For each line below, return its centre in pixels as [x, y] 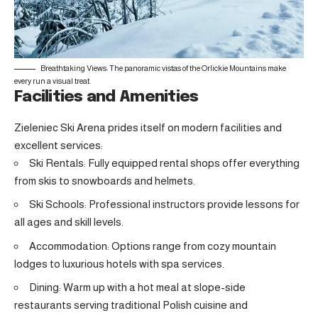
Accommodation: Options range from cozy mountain [153, 246]
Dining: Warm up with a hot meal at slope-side [137, 287]
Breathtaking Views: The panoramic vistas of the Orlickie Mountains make [163, 68]
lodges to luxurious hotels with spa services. [119, 263]
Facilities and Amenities [106, 98]
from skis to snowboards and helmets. [105, 180]
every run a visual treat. [53, 81]
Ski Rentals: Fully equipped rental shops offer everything [164, 163]
